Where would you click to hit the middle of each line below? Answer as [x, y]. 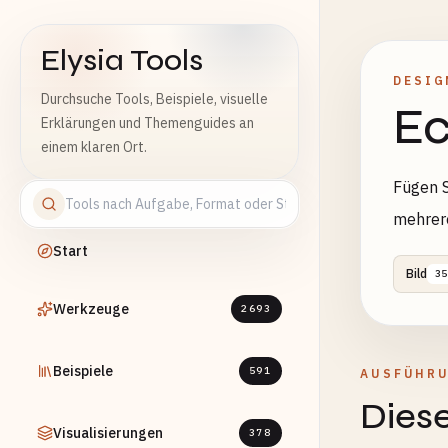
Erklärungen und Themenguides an [147, 123]
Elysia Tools [122, 60]
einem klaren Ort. [94, 147]
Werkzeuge [91, 309]
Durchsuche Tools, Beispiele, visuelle [154, 99]
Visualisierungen [108, 433]
